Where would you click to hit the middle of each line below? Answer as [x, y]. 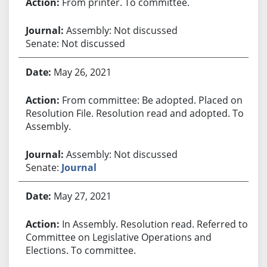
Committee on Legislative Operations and [118, 237]
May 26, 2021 [82, 72]
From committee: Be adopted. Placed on [152, 100]
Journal [79, 167]
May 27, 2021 [82, 196]
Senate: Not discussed [75, 43]
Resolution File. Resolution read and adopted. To [134, 113]
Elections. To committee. [80, 250]
